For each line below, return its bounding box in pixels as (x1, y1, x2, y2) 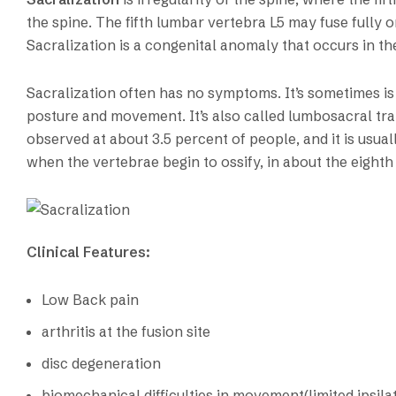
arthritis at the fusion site (42, 323, 210, 341)
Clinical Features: (27, 243, 150, 262)
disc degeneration (42, 354, 161, 373)
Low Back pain (42, 291, 139, 309)
